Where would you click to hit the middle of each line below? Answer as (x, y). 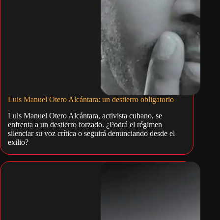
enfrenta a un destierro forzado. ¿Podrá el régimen (85, 124)
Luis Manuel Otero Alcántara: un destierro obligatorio (91, 99)
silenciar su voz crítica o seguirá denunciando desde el (91, 133)
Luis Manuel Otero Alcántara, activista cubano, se (85, 115)
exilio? (18, 142)
